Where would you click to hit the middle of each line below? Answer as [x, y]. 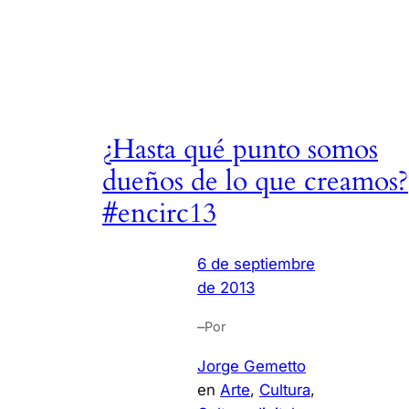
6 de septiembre [256, 264]
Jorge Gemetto [252, 367]
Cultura [285, 390]
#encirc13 [159, 213]
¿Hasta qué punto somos [240, 149]
